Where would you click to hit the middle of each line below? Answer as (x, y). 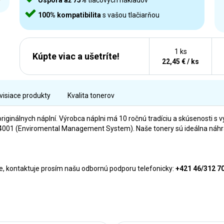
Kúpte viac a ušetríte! (76, 56)
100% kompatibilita (69, 15)
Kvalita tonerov (91, 95)
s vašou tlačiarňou (130, 15)
